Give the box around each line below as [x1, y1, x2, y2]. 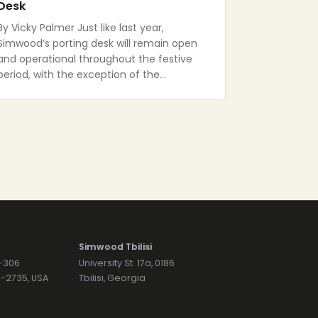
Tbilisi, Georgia [79, 272, 146, 284]
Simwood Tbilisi [79, 241, 153, 253]
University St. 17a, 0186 [79, 257, 175, 269]
